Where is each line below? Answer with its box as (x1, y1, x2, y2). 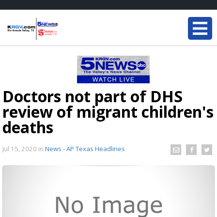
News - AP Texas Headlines (45, 144, 125, 153)
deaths (2, 117, 53, 138)
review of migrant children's (2, 101, 214, 122)
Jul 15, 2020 (2, 144, 38, 153)
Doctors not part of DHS (2, 86, 183, 107)
